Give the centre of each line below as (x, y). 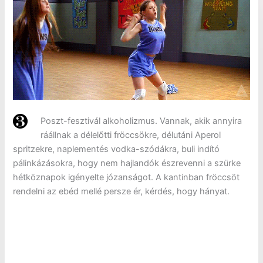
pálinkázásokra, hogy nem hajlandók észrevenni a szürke (127, 163)
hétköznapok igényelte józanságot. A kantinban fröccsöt (127, 177)
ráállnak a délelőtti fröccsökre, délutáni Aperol (131, 135)
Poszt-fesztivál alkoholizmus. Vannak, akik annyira (141, 121)
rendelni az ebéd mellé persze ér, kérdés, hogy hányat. (122, 191)
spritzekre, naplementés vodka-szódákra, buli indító (117, 149)
